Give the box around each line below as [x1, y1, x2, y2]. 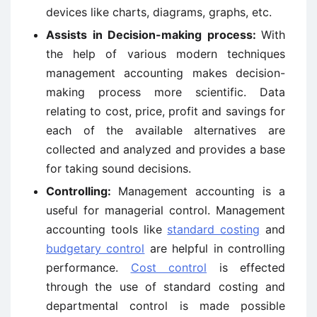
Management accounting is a [118, 184, 285, 198]
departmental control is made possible [46, 299, 285, 313]
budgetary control [46, 241, 145, 255]
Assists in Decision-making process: [46, 28, 261, 42]
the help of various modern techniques [46, 47, 285, 61]
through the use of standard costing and [46, 279, 285, 294]
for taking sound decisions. [46, 161, 191, 175]
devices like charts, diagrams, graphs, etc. [46, 5, 272, 19]
